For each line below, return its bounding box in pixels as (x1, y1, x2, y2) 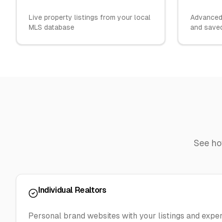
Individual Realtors (38, 185, 107, 195)
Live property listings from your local (29, 13, 151, 21)
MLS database (29, 23, 74, 31)
